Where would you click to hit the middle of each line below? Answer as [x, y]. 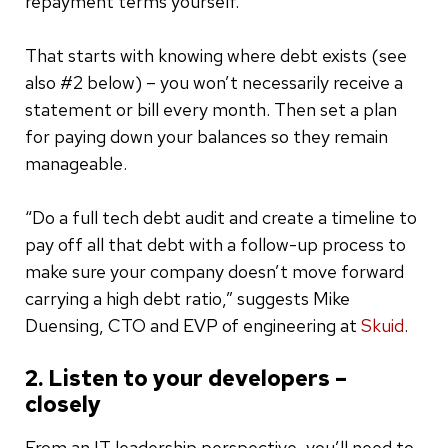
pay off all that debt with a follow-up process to [215, 244]
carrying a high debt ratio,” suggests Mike [187, 298]
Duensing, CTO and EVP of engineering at [193, 325]
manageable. [76, 163]
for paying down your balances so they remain [206, 136]
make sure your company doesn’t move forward [214, 271]
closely [63, 404]
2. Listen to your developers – [186, 378]
